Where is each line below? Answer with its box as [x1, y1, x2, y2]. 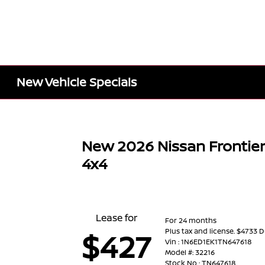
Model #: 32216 [165, 247, 215, 257]
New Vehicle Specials [17, 74, 137, 90]
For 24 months [165, 215, 217, 225]
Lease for [95, 211, 137, 224]
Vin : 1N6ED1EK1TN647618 [165, 236, 253, 247]
